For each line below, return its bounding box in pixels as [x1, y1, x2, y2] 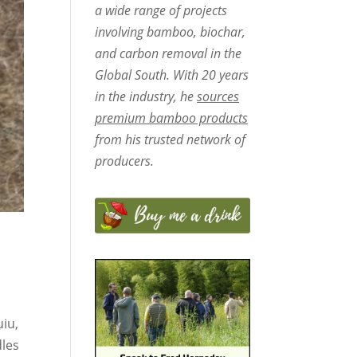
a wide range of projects [95, 2, 228, 20]
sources [197, 88, 240, 106]
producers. [95, 152, 155, 171]
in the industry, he [95, 88, 198, 106]
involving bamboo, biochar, [95, 23, 246, 41]
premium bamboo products [95, 109, 249, 127]
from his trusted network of [95, 131, 246, 149]
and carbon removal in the [95, 45, 242, 63]
